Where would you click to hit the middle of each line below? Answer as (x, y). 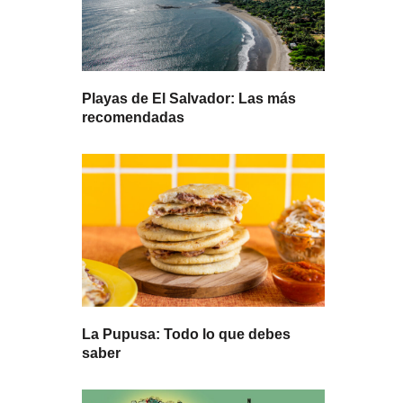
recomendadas (133, 117)
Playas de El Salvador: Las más (189, 98)
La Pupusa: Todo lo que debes (186, 334)
